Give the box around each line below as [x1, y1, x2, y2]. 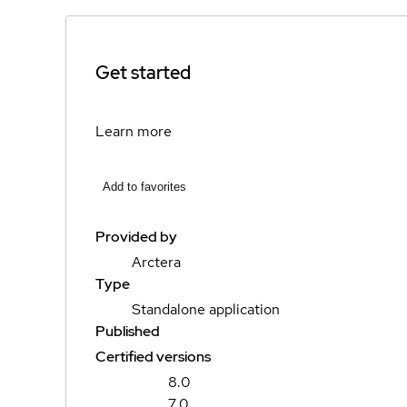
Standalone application [132, 300, 280, 319]
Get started [95, 60, 191, 84]
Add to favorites [103, 180, 186, 194]
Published [95, 322, 160, 341]
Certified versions [95, 347, 211, 366]
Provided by [95, 227, 177, 246]
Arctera [132, 253, 181, 272]
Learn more [95, 121, 172, 141]
